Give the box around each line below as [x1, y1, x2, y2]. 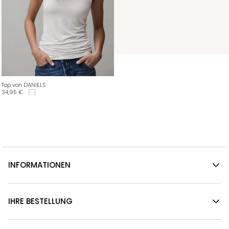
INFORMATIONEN [8, 159, 71, 170]
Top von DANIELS [2, 80, 46, 89]
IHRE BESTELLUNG [8, 195, 73, 207]
